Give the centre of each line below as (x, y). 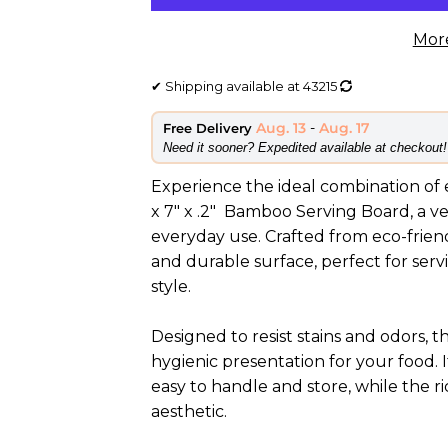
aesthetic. (189, 411)
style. (171, 286)
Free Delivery (210, 127)
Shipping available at (233, 85)
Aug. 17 (345, 127)
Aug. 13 (281, 127)
